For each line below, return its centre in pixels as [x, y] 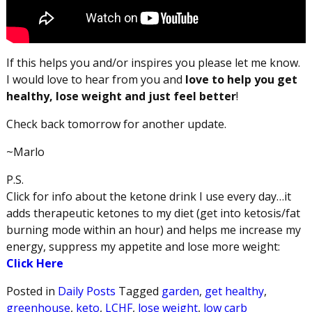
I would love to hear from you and [95, 79]
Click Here [34, 263]
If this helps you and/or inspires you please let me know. [153, 62]
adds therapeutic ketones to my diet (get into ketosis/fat [153, 213]
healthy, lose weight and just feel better [121, 96]
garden [180, 291]
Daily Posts [86, 291]
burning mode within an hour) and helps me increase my [153, 229]
